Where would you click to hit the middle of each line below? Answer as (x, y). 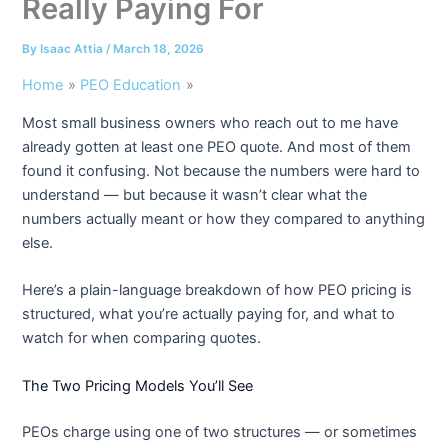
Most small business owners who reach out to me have (210, 123)
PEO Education (131, 84)
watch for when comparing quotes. (142, 338)
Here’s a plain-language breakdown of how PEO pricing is (217, 290)
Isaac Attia (73, 48)
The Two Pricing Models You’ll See (138, 385)
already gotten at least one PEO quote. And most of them (217, 147)
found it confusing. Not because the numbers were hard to (221, 171)
